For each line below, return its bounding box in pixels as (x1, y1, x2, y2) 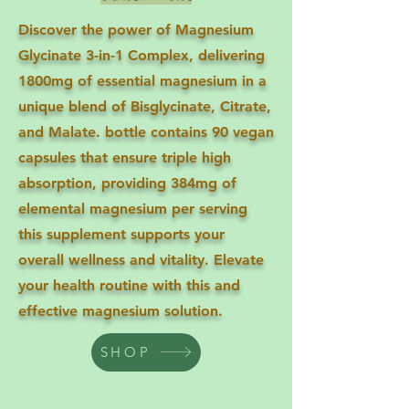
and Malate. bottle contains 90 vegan (18, 122, 274, 141)
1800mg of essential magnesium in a (18, 71, 267, 89)
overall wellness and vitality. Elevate (18, 250, 264, 268)
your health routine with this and (18, 276, 240, 294)
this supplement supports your (18, 225, 225, 243)
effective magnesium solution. (18, 301, 223, 320)
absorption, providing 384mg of (18, 173, 236, 192)
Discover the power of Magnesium (18, 20, 254, 38)
